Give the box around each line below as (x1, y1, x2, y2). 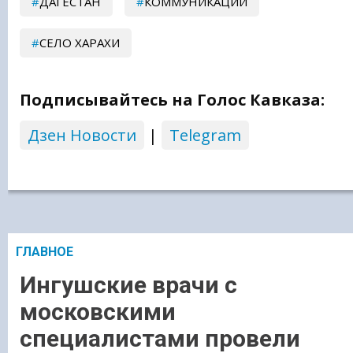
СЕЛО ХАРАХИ (39, 35, 120, 51)
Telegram (169, 124, 241, 147)
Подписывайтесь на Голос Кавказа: (20, 89, 325, 111)
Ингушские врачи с (20, 270, 237, 299)
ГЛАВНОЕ (16, 244, 73, 260)
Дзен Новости (28, 124, 136, 147)
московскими (20, 297, 176, 325)
